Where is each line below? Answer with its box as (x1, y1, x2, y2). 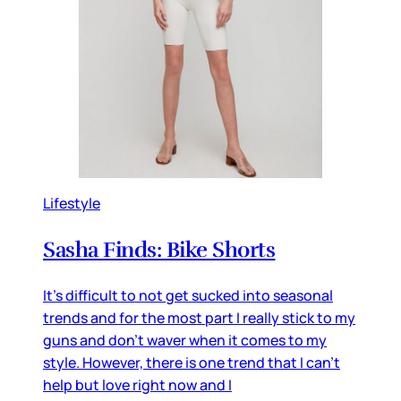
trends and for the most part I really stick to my (43, 307, 355, 328)
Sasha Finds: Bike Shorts (43, 235, 276, 263)
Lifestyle (43, 192, 100, 213)
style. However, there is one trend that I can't (43, 352, 340, 372)
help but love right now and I (43, 374, 232, 395)
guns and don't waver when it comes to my (43, 329, 327, 350)
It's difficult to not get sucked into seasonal (43, 285, 333, 305)
